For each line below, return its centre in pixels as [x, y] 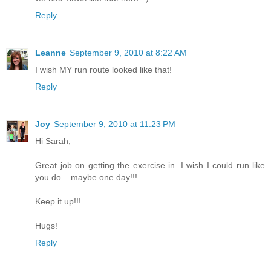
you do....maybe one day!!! [86, 178]
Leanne [51, 53]
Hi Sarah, [53, 141]
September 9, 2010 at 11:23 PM [115, 124]
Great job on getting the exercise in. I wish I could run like [150, 165]
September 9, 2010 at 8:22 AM [128, 53]
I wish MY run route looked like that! [103, 70]
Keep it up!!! [58, 202]
